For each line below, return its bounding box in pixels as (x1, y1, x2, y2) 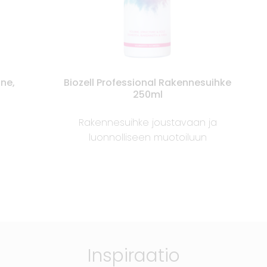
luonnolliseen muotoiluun (88, 131, 207, 145)
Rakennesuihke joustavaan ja (78, 116, 217, 130)
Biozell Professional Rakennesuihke (64, 76, 231, 90)
